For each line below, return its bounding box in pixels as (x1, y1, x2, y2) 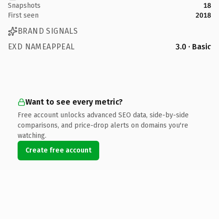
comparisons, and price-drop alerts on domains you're (18, 121, 188, 130)
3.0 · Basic (175, 42, 211, 51)
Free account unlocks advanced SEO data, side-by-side (18, 110, 189, 119)
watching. (18, 131, 46, 140)
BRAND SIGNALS (18, 26, 78, 36)
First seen (8, 11, 39, 20)
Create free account (25, 146, 91, 154)
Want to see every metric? (25, 97, 123, 107)
